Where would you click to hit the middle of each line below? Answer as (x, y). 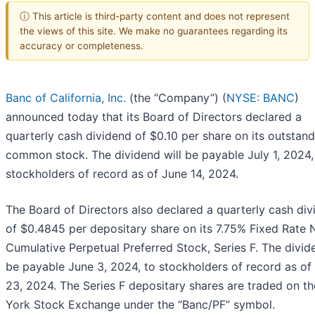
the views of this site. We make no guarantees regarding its (154, 31)
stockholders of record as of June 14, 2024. (122, 174)
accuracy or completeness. (82, 45)
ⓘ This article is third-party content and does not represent (155, 16)
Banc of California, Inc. (66, 98)
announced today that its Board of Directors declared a (154, 117)
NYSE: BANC (261, 98)
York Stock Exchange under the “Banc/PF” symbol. (140, 305)
